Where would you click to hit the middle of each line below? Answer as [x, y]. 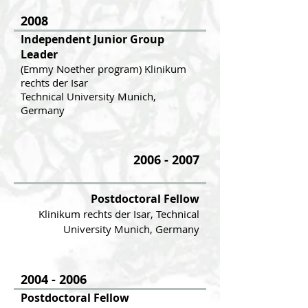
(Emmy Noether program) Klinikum [103, 69]
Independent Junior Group [92, 39]
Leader [39, 54]
